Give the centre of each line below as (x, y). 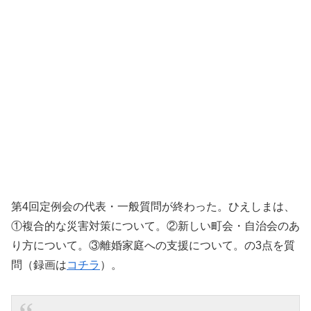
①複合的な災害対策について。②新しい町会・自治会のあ (155, 226)
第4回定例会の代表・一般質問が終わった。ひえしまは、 (153, 206)
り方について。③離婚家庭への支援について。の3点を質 (153, 245)
